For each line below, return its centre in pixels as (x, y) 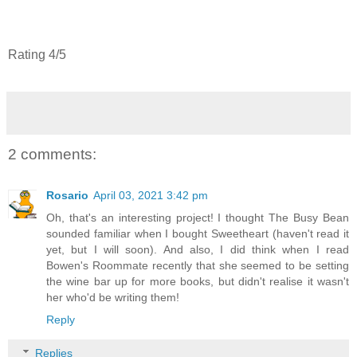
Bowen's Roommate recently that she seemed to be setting (198, 266)
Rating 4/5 (37, 55)
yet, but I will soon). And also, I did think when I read (198, 250)
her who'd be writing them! (113, 298)
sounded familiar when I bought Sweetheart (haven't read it (198, 234)
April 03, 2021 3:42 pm (151, 196)
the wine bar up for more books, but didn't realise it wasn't (198, 282)
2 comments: (52, 154)
